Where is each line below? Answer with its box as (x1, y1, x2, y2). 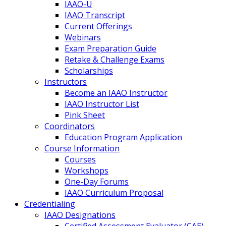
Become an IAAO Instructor (65, 87, 167, 98)
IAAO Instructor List (65, 98, 139, 109)
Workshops (65, 165, 108, 176)
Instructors (44, 76, 87, 87)
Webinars (65, 32, 101, 43)
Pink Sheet (65, 109, 105, 121)
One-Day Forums (65, 176, 129, 187)
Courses (65, 154, 96, 165)
